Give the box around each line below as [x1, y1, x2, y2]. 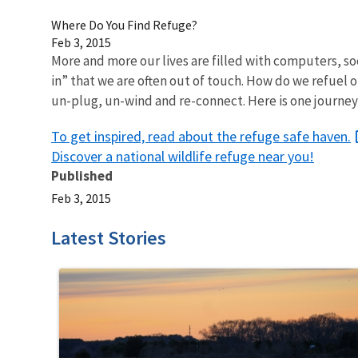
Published [51, 166, 113, 185]
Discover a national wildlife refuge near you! [51, 146, 314, 165]
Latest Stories [51, 225, 166, 250]
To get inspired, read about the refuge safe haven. [51, 126, 351, 145]
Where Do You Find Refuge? [51, 16, 197, 33]
